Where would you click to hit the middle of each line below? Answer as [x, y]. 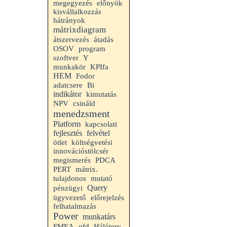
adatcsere [68, 85]
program [92, 49]
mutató [102, 178]
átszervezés [71, 40]
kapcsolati [101, 124]
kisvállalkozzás [77, 12]
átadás [104, 40]
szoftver [66, 58]
